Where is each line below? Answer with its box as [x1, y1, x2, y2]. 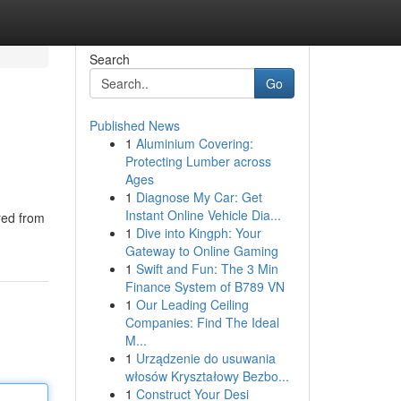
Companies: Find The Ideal [124, 313, 279, 331]
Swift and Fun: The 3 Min [135, 260, 278, 277]
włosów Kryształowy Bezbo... [124, 367, 289, 385]
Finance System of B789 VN [124, 277, 285, 295]
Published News [89, 116, 180, 134]
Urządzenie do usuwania [135, 349, 276, 367]
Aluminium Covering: [135, 134, 253, 152]
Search [89, 50, 130, 68]
